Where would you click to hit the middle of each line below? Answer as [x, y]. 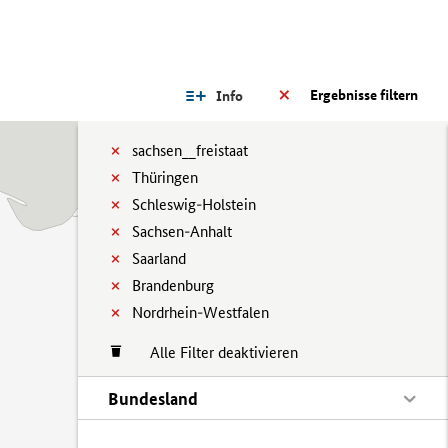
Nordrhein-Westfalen [200, 312]
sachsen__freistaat [190, 150]
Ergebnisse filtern [364, 95]
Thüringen [165, 177]
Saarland [159, 258]
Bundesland [153, 398]
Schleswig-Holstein [194, 204]
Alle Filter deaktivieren [214, 352]
